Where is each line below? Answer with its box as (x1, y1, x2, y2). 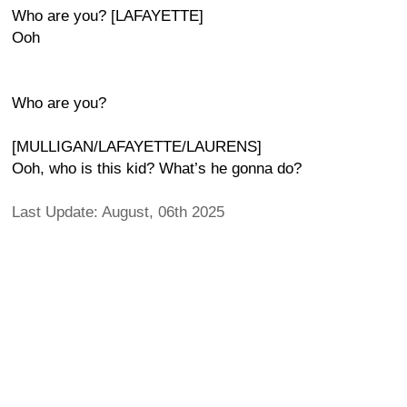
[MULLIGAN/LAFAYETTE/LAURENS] (12, 138, 262, 155)
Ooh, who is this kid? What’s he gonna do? (12, 160, 302, 177)
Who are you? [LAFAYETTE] (12, 7, 203, 25)
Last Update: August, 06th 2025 (12, 203, 224, 221)
